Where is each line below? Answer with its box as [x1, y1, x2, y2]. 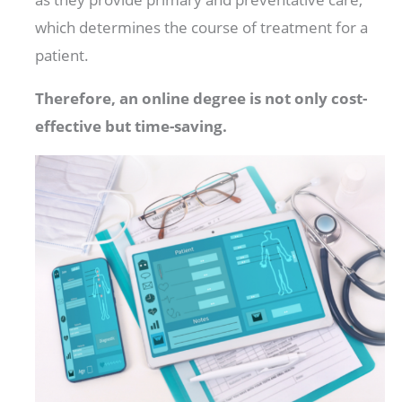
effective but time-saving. [35, 116, 228, 137]
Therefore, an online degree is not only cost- [35, 88, 368, 109]
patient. [35, 45, 93, 66]
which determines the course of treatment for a [35, 17, 369, 39]
